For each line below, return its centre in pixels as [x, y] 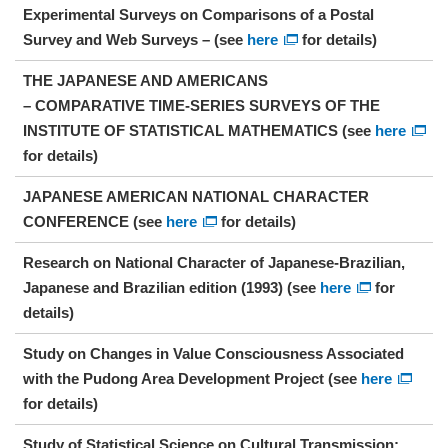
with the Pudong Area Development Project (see [191, 378]
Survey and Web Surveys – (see [134, 39]
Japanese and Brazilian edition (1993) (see [171, 287]
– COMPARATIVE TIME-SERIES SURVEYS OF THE [201, 105]
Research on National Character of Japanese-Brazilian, [213, 262]
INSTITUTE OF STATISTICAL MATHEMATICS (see [198, 130]
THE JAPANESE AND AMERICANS [145, 80]
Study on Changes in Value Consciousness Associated [213, 353]
